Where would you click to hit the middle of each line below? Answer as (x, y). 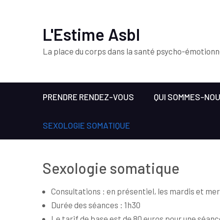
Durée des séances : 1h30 (96, 205)
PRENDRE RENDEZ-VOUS (88, 97)
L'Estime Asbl (91, 34)
